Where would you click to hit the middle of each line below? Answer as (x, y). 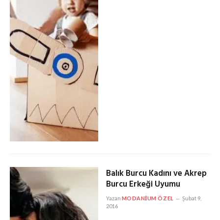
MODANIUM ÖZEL (148, 198)
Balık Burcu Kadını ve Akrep (156, 173)
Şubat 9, (192, 198)
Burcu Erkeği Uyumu (143, 184)
